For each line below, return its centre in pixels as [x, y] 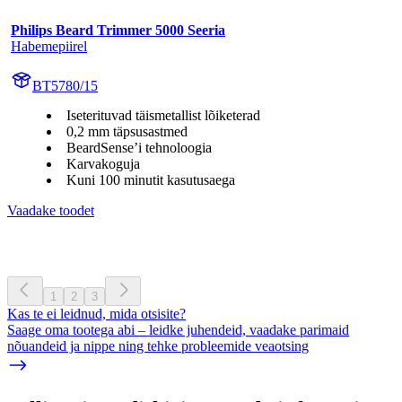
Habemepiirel [49, 46]
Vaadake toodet [51, 210]
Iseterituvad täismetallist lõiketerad [163, 115]
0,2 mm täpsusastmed [127, 131]
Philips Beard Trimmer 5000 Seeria [118, 30]
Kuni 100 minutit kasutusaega [151, 179]
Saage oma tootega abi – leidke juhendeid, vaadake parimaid [178, 329]
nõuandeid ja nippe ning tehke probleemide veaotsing [158, 345]
